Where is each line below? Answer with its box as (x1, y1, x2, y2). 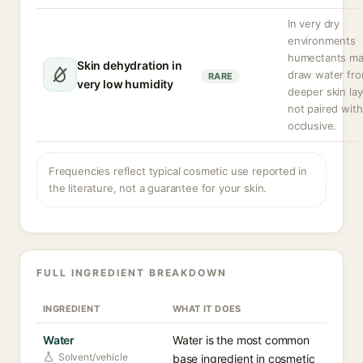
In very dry (288, 17, 340, 30)
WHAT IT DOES (173, 303, 241, 314)
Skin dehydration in (77, 58, 182, 72)
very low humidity (77, 77, 174, 91)
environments (288, 34, 356, 47)
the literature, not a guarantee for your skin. (49, 181, 267, 194)
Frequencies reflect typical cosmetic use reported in (49, 164, 308, 177)
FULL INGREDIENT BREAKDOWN (36, 267, 227, 279)
